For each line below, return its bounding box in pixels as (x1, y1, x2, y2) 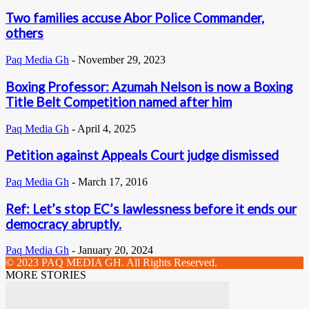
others (6, 26, 43, 41)
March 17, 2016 (78, 176, 148, 188)
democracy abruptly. (6, 216, 121, 232)
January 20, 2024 (78, 244, 153, 257)
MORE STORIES (6, 269, 86, 281)
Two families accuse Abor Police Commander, (6, 10, 264, 26)
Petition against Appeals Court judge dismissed (6, 148, 279, 163)
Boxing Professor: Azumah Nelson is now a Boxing (6, 79, 292, 94)
